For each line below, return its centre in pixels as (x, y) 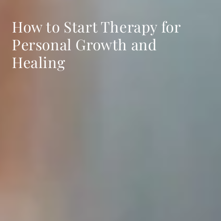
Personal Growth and (84, 45)
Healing (39, 62)
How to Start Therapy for (96, 27)
